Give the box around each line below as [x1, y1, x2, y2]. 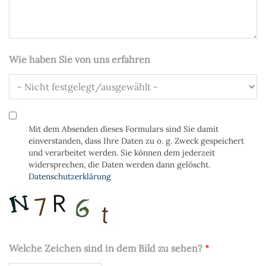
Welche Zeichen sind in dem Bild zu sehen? [9, 242, 202, 254]
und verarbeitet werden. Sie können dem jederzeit [28, 147, 215, 158]
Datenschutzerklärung [28, 171, 111, 182]
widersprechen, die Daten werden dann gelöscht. [28, 159, 210, 170]
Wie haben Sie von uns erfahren [9, 53, 150, 65]
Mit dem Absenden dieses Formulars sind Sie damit [28, 123, 218, 134]
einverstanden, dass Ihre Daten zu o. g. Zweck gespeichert [28, 135, 244, 146]
